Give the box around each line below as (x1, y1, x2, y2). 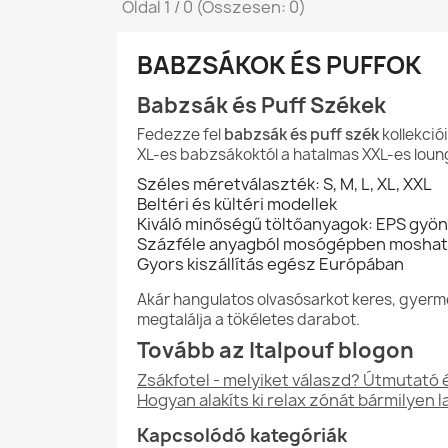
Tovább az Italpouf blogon (137, 336, 414, 365)
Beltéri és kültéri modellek (137, 193, 337, 215)
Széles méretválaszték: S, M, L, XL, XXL (137, 173, 432, 195)
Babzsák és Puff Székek (137, 91, 386, 120)
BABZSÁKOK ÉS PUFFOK (137, 48, 421, 82)
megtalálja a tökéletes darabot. (137, 309, 360, 330)
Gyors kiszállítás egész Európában (137, 253, 404, 275)
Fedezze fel (137, 124, 224, 145)
